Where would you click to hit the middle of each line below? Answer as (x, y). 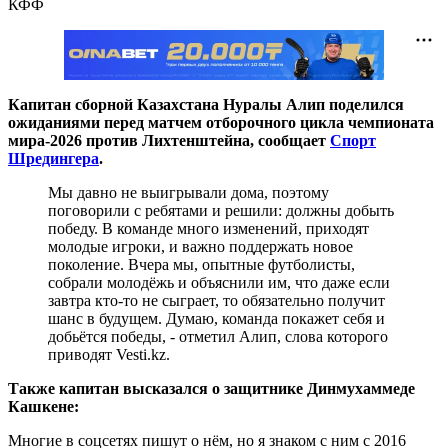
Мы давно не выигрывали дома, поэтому (188, 192)
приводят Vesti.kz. (109, 354)
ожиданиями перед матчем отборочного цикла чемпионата (221, 122)
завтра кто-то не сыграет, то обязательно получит (216, 300)
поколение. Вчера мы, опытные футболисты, (201, 264)
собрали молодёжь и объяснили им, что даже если (219, 282)
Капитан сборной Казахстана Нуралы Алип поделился (206, 104)
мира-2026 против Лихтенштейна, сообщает (169, 140)
